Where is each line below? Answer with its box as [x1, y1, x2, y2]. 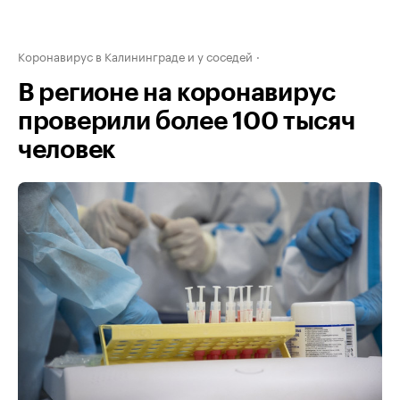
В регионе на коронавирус [18, 80, 336, 105]
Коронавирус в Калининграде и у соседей [18, 46, 253, 64]
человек [18, 137, 116, 162]
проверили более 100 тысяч [18, 109, 355, 134]
